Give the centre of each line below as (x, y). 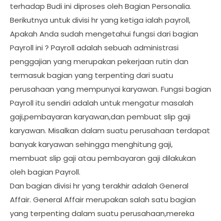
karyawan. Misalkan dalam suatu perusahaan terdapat (110, 130)
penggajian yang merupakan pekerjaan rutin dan (99, 61)
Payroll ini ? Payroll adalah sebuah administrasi (94, 47)
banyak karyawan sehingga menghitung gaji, (91, 144)
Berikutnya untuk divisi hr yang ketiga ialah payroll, (100, 20)
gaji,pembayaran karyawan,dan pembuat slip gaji (100, 116)
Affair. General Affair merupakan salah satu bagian (103, 199)
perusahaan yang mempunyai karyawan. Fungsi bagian (110, 89)
